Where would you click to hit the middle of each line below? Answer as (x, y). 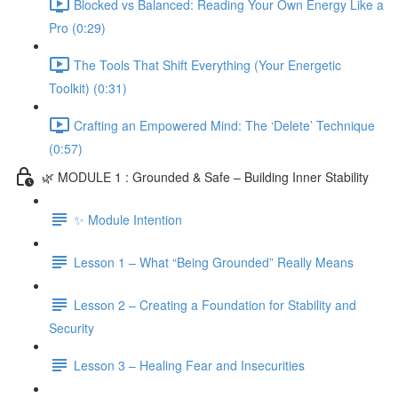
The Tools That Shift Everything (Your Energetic (207, 64)
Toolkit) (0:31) (88, 88)
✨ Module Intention (128, 219)
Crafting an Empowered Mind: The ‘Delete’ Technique (224, 125)
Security (72, 328)
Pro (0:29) (77, 28)
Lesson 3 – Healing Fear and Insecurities (189, 365)
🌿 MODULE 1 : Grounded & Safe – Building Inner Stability (205, 176)
